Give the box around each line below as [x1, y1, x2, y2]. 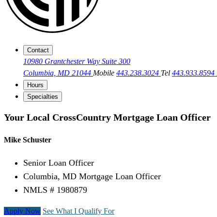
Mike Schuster [4, 136, 51, 144]
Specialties [27, 93, 58, 101]
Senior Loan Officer [23, 158, 94, 168]
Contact [27, 46, 49, 54]
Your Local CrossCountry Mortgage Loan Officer [4, 111, 211, 123]
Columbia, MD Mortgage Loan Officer [23, 171, 161, 182]
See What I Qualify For [43, 207, 114, 216]
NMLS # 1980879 [23, 185, 87, 195]
